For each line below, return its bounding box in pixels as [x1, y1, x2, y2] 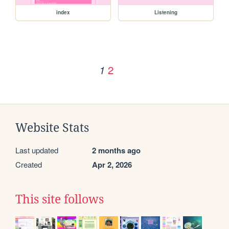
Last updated [15, 145, 58, 156]
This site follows [15, 193, 104, 207]
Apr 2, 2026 [92, 159, 132, 171]
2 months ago [92, 145, 141, 156]
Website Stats [15, 121, 89, 135]
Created [15, 159, 42, 170]
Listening [154, 9, 178, 16]
